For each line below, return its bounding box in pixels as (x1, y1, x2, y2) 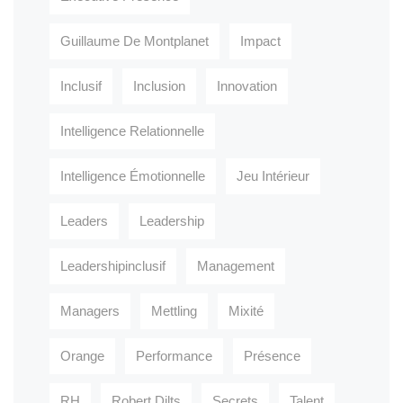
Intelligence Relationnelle (60, 122, 204, 139)
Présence (244, 347, 300, 363)
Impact (240, 32, 281, 49)
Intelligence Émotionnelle (60, 167, 205, 184)
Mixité (228, 302, 264, 318)
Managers (60, 302, 120, 318)
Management (197, 257, 274, 273)
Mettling (151, 302, 197, 318)
